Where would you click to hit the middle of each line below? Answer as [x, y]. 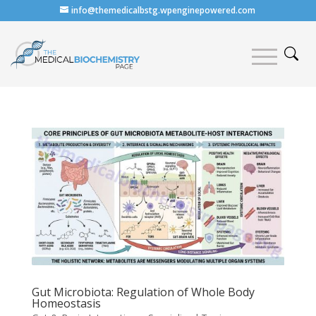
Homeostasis [66, 304]
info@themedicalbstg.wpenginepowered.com [164, 10]
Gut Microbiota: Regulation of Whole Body [143, 292]
